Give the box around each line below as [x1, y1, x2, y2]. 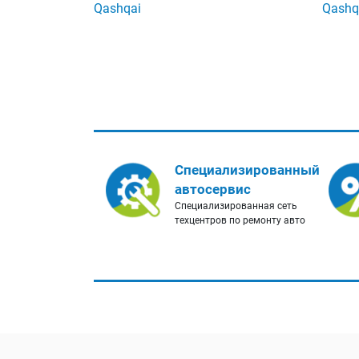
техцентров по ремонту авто [175, 215, 305, 227]
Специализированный [175, 162, 320, 179]
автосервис [175, 181, 251, 198]
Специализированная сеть [175, 200, 297, 212]
